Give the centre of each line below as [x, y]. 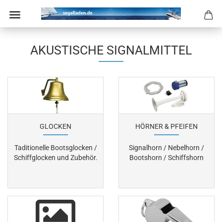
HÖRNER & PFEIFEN [166, 126]
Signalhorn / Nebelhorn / [166, 148]
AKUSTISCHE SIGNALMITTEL [111, 50]
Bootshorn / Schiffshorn [166, 158]
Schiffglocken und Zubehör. [55, 158]
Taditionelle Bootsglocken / [55, 148]
